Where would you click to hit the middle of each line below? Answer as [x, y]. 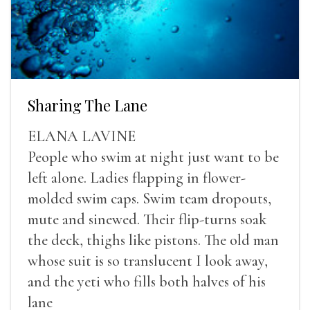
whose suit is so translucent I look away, [148, 261]
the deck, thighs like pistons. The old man [153, 240]
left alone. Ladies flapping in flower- [137, 177]
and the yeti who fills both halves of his [147, 281]
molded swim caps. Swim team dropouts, [149, 198]
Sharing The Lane [88, 105]
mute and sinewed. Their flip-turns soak [147, 219]
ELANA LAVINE [82, 136]
